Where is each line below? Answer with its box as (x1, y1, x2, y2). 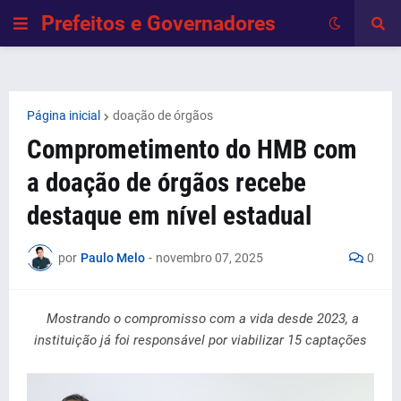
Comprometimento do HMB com (27, 134, 357, 165)
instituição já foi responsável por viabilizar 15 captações (34, 332, 367, 348)
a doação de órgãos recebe (27, 167, 306, 198)
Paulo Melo (81, 250, 145, 265)
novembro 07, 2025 (156, 250, 263, 265)
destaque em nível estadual (27, 200, 311, 231)
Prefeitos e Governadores (41, 11, 276, 36)
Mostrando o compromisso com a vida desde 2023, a (46, 311, 359, 327)
